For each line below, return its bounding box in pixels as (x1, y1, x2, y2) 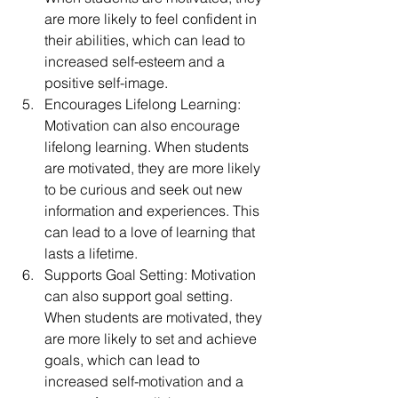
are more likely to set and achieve (44, 330, 260, 348)
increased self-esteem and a (44, 52, 228, 71)
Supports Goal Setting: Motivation (44, 266, 259, 284)
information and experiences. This (44, 202, 263, 220)
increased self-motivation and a (44, 372, 247, 391)
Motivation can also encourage (44, 116, 243, 135)
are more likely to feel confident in (44, 10, 260, 28)
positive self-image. (44, 74, 168, 92)
